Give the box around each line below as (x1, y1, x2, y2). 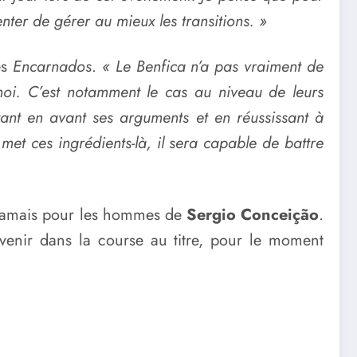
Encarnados (12, 55, 92, 79)
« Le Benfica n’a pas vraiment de (101, 55, 324, 79)
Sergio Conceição (186, 202, 320, 226)
